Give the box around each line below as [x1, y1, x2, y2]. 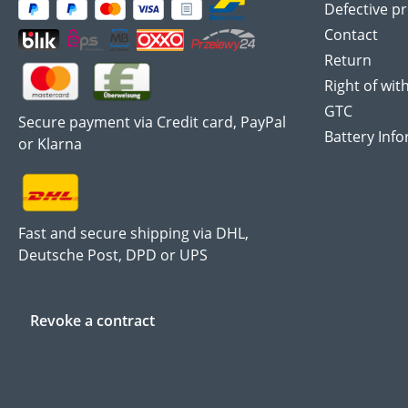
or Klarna [18, 133, 82, 154]
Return [324, 50, 372, 71]
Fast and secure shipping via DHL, [18, 222, 249, 243]
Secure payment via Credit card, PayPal [18, 111, 286, 132]
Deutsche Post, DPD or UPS [18, 244, 208, 265]
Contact [324, 25, 378, 46]
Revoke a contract [30, 310, 155, 331]
